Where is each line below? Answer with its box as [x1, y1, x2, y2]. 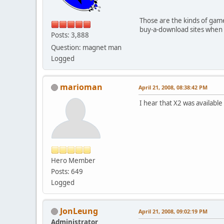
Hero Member [51, 155, 95, 165]
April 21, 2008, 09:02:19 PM [138, 207, 207, 215]
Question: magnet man [51, 42, 121, 52]
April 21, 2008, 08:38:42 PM [138, 83, 207, 91]
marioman [60, 81, 102, 92]
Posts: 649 [51, 166, 83, 176]
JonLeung [60, 205, 98, 216]
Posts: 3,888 [51, 30, 89, 39]
